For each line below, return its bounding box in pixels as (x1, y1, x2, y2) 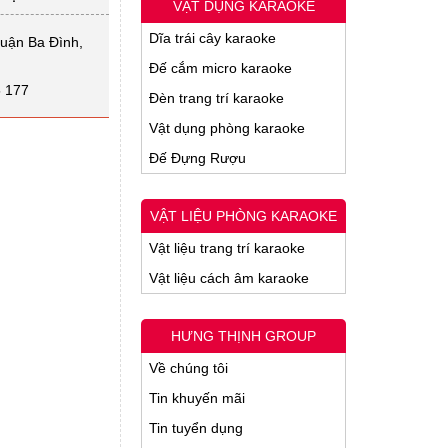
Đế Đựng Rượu (149, 150, 246, 166)
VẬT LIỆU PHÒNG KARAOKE (150, 208, 337, 224)
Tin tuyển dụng (149, 420, 243, 436)
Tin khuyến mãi (149, 390, 245, 406)
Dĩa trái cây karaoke (149, 30, 276, 46)
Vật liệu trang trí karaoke (149, 240, 305, 256)
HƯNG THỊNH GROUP (171, 328, 316, 344)
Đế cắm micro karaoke (149, 60, 292, 76)
